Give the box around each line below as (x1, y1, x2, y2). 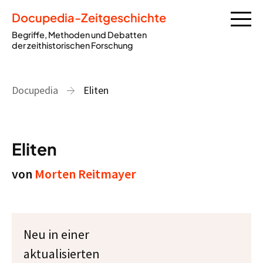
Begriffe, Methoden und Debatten (12, 29, 147, 40)
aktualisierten (23, 245, 100, 262)
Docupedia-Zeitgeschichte (12, 10, 166, 25)
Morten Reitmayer (35, 166, 136, 182)
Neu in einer (23, 226, 89, 242)
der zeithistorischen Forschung (12, 40, 133, 50)
